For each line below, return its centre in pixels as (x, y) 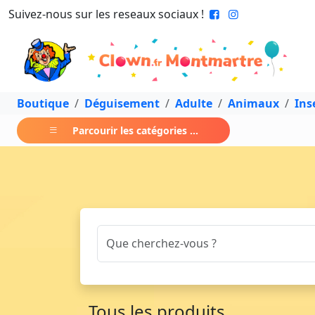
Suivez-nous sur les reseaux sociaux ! (106, 14)
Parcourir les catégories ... (135, 130)
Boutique (43, 103)
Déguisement (122, 103)
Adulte (194, 103)
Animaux (253, 103)
